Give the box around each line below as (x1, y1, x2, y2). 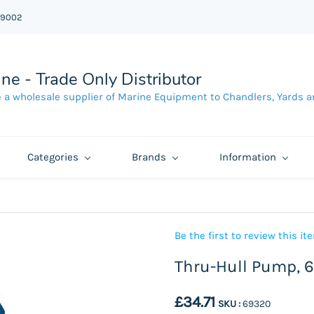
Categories (27, 151, 78, 163)
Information (219, 151, 276, 163)
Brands (131, 151, 166, 163)
